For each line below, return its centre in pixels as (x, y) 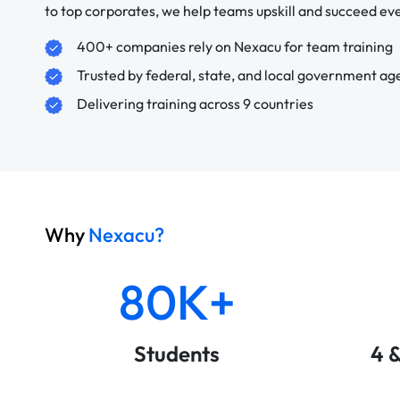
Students (177, 354)
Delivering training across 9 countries (195, 103)
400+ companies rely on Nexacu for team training (235, 46)
